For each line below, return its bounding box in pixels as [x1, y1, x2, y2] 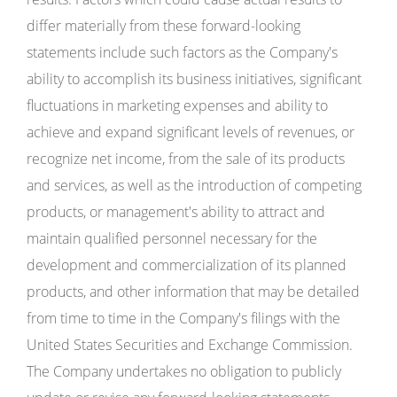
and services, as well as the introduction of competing [27, 175, 362, 195]
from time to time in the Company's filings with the [27, 308, 340, 328]
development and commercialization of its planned [27, 255, 346, 275]
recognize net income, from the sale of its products [27, 149, 345, 168]
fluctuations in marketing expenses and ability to [27, 96, 328, 115]
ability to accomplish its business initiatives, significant [27, 69, 362, 89]
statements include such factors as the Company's [27, 43, 338, 62]
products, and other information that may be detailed [27, 282, 360, 301]
